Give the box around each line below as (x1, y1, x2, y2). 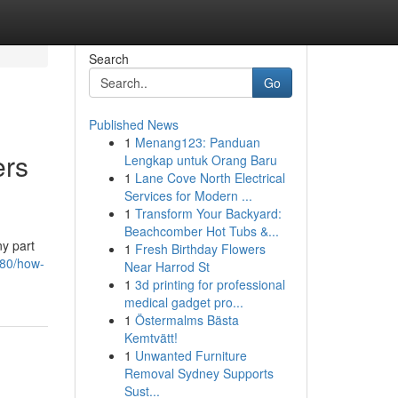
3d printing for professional (134, 275, 285, 293)
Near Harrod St (123, 258, 210, 275)
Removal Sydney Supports (123, 364, 274, 382)
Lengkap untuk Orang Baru (123, 151, 277, 169)
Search (88, 50, 129, 68)
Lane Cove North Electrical (134, 169, 285, 187)
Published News (88, 115, 179, 133)
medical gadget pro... (123, 293, 243, 311)
